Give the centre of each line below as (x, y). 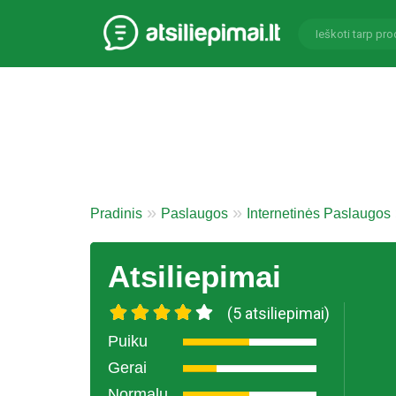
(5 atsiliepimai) (279, 313)
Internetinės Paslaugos (319, 213)
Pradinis (116, 213)
